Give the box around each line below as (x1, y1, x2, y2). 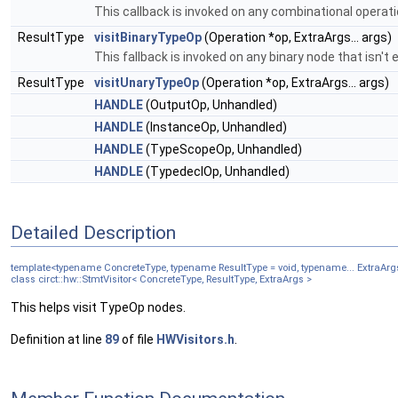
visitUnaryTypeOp (94, 76, 199, 90)
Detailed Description (11, 221, 176, 243)
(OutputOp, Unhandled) (143, 98, 277, 112)
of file (119, 332, 156, 347)
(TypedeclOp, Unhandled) (143, 164, 290, 179)
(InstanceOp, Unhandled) (143, 120, 287, 134)
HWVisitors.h (156, 332, 235, 347)
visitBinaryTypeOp (94, 30, 202, 44)
